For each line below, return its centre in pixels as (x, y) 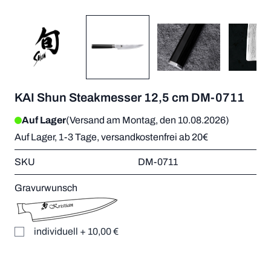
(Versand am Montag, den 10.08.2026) (148, 120)
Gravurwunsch (46, 188)
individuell (56, 231)
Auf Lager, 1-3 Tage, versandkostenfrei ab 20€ (111, 137)
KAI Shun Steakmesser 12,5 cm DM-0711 (129, 97)
